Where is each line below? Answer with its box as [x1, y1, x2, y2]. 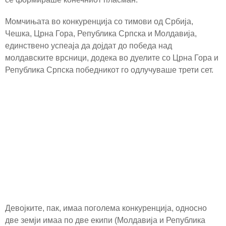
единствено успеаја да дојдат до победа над [5, 41, 172, 50]
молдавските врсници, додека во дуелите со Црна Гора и [5, 53, 218, 63]
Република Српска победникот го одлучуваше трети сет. [5, 66, 213, 75]
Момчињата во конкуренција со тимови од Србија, [5, 17, 193, 26]
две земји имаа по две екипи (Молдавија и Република [5, 215, 205, 224]
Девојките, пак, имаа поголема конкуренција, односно [5, 203, 207, 212]
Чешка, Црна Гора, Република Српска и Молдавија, [5, 29, 197, 38]
